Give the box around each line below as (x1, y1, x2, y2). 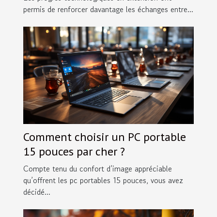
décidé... (23, 186, 50, 198)
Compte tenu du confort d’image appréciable (23, 163, 172, 175)
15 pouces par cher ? (23, 144, 125, 159)
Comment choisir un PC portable (23, 129, 186, 145)
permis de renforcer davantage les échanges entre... (23, 3, 193, 15)
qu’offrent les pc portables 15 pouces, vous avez (23, 174, 183, 186)
